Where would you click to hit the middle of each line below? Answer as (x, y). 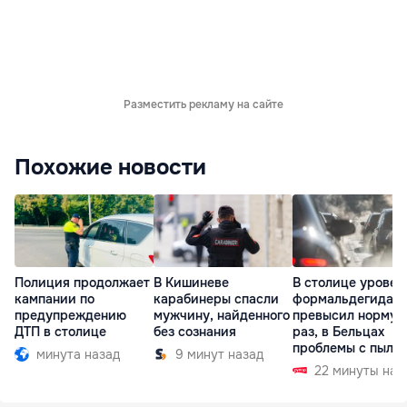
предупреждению (70, 316)
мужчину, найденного (222, 316)
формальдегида (343, 299)
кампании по (55, 299)
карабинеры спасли (216, 299)
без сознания (195, 332)
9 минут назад (219, 355)
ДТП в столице (60, 332)
